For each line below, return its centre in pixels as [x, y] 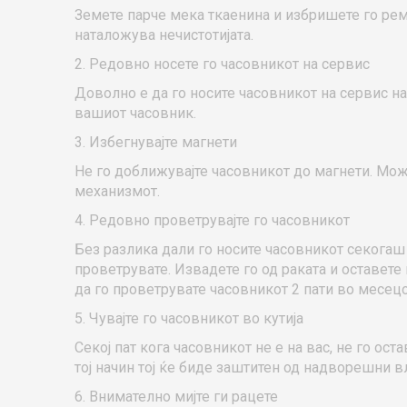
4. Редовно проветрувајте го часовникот [212, 220]
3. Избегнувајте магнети [156, 142]
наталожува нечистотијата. [164, 35]
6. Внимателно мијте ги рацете [176, 397]
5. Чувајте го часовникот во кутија [189, 318]
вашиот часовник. [135, 113]
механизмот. [117, 191]
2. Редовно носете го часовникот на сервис [222, 64]
